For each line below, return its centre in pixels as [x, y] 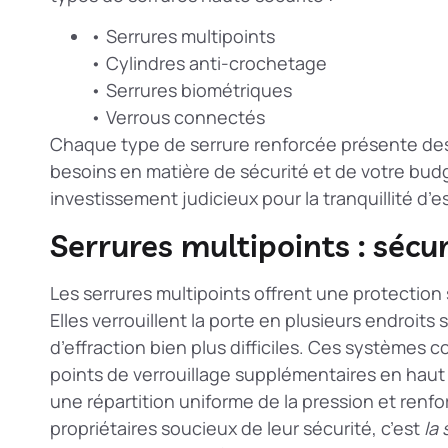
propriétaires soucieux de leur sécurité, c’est [237, 427]
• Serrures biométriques [191, 90]
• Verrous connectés [177, 117]
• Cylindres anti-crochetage [208, 63]
